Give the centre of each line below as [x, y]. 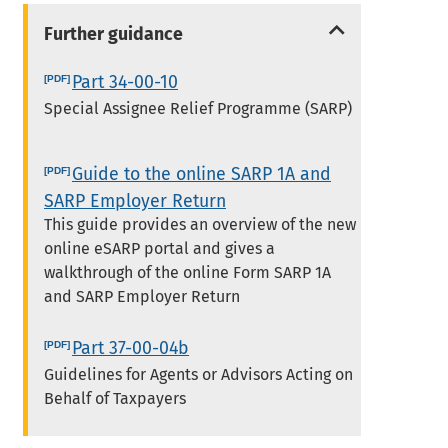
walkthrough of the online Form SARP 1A [188, 272]
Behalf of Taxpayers [115, 399]
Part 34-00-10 [125, 81]
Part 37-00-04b [131, 348]
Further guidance [114, 33]
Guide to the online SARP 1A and [202, 173]
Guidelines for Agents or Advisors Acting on [199, 375]
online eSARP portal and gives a [160, 248]
